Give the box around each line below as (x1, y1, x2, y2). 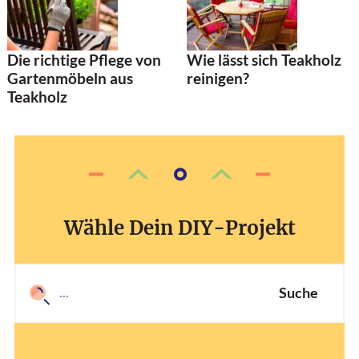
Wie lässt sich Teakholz (187, 50, 341, 70)
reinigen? (187, 69, 249, 88)
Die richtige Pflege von (7, 50, 161, 70)
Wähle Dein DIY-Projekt (63, 215, 296, 240)
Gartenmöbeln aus (7, 69, 133, 88)
